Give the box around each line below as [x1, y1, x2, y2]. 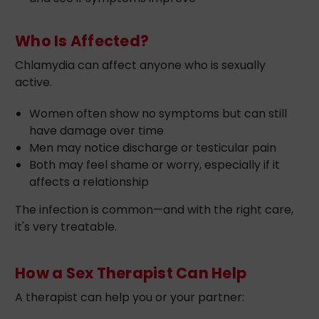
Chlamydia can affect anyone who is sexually [15, 56, 266, 73]
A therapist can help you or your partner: [15, 288, 244, 305]
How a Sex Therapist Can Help [15, 262, 246, 283]
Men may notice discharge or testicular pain [29, 139, 276, 156]
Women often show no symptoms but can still [29, 105, 287, 122]
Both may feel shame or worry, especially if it [29, 156, 280, 173]
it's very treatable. [15, 218, 117, 235]
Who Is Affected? [15, 30, 149, 51]
